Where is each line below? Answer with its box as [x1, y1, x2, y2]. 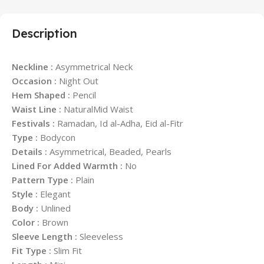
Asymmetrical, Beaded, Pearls [49, 145, 171, 157]
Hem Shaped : [12, 88, 72, 101]
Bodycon [40, 131, 75, 143]
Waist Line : [12, 103, 64, 115]
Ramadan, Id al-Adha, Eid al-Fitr [57, 117, 183, 129]
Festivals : [12, 117, 57, 129]
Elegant [40, 187, 71, 200]
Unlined [41, 202, 71, 214]
